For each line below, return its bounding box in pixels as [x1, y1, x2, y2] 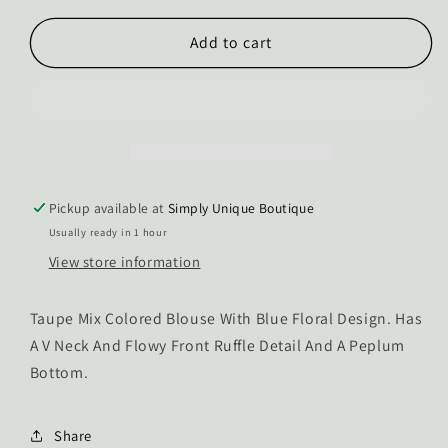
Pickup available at [48, 198, 169, 217]
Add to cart [189, 31, 273, 53]
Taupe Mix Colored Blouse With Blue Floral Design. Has [29, 308, 423, 330]
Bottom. [29, 362, 89, 384]
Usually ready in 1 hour [48, 225, 168, 240]
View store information [48, 251, 201, 271]
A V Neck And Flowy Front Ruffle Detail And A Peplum [29, 335, 405, 357]
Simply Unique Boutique [168, 198, 315, 217]
